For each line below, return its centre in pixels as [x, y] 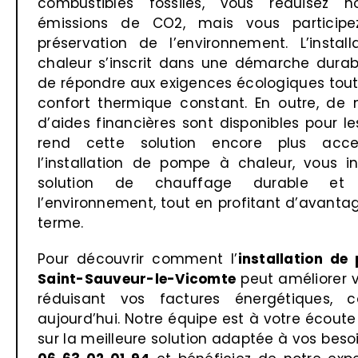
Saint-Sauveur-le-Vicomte [137, 278]
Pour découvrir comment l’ [138, 259]
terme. [61, 223]
